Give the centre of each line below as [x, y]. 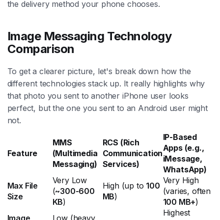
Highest [177, 213]
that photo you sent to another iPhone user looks [98, 96]
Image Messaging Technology [89, 36]
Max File [23, 186]
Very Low [70, 180]
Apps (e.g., [183, 148]
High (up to [124, 186]
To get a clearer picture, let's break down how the [99, 71]
